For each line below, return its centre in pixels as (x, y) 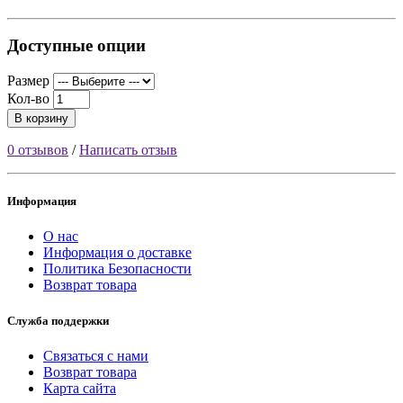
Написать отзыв (128, 150)
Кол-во (28, 99)
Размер (28, 81)
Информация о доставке (117, 253)
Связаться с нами (96, 355)
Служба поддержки (58, 320)
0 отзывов (38, 150)
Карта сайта (80, 388)
